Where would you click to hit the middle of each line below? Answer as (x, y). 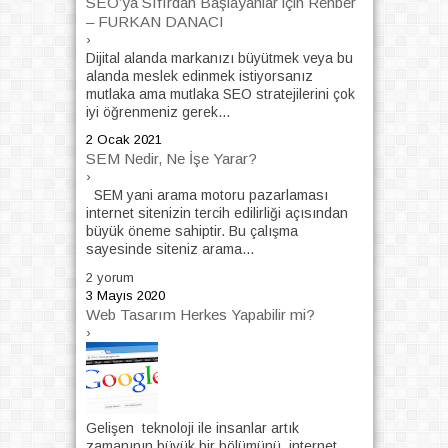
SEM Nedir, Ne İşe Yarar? (171, 159)
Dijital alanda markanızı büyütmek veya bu (219, 57)
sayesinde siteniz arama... (169, 249)
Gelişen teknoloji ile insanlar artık (192, 427)
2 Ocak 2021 (123, 140)
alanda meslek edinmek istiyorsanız (199, 75)
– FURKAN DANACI (154, 21)
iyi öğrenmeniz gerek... (157, 111)
